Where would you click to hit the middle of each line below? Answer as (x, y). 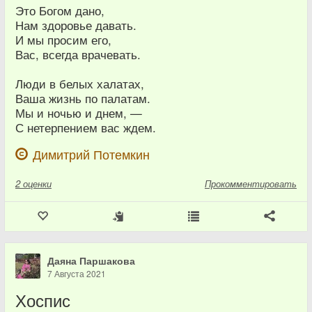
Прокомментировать (251, 184)
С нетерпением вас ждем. (86, 128)
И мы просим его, (63, 40)
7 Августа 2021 (77, 274)
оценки (37, 184)
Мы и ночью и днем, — (79, 113)
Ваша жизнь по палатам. (83, 99)
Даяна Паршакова (91, 261)
